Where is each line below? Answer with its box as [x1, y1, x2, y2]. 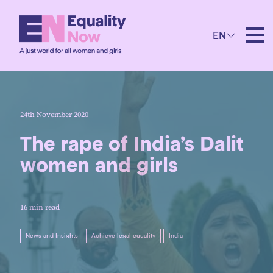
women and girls [20, 153, 178, 177]
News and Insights [26, 232, 78, 239]
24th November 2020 [20, 110, 88, 119]
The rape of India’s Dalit [20, 132, 244, 156]
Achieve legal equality [91, 232, 155, 239]
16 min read [20, 202, 60, 212]
